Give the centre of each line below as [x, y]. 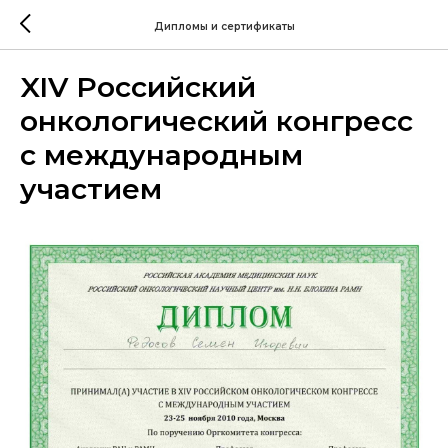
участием [91, 189]
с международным [161, 155]
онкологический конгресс [216, 121]
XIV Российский [138, 87]
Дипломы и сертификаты [224, 26]
